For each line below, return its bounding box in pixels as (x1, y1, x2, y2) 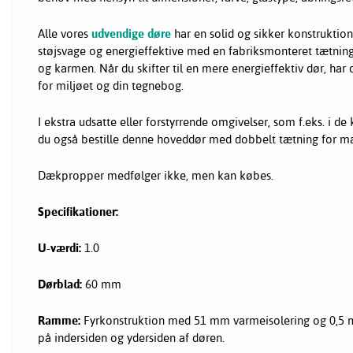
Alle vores (38, 26, 91, 42)
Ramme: (38, 313, 84, 329)
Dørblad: (38, 277, 85, 292)
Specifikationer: (38, 204, 118, 220)
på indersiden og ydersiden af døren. (38, 330, 225, 346)
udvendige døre (91, 26, 171, 42)
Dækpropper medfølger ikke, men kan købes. (38, 168, 273, 184)
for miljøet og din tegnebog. (38, 78, 184, 94)
